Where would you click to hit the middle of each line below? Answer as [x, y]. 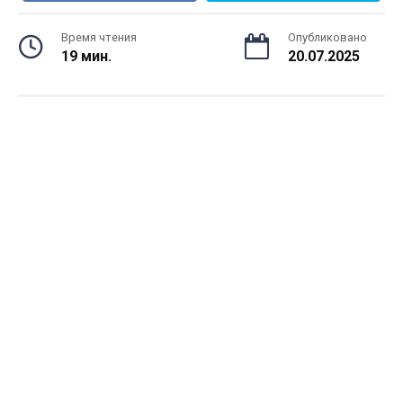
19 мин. [86, 56]
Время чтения [99, 37]
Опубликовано [327, 37]
